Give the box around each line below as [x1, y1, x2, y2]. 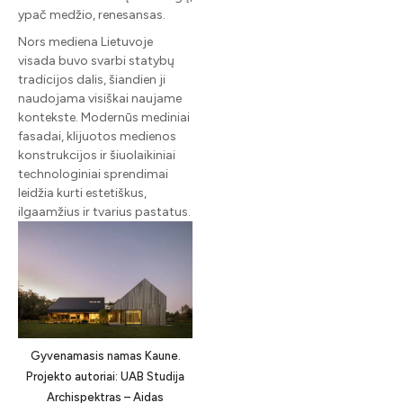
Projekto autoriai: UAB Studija [26, 369, 185, 383]
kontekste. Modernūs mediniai [18, 110, 190, 126]
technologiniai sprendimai [18, 166, 168, 183]
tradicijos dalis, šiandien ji [18, 72, 166, 88]
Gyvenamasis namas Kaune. [30, 348, 181, 363]
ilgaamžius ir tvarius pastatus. [18, 204, 191, 220]
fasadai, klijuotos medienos [18, 129, 176, 145]
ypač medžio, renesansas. [18, 7, 166, 23]
